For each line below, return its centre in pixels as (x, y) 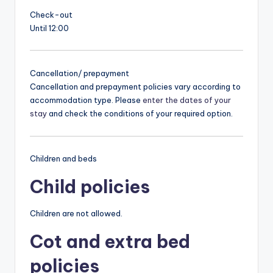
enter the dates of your (187, 100)
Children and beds (63, 159)
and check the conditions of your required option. (140, 114)
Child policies (90, 187)
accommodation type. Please (86, 100)
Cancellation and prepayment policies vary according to (135, 87)
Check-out (51, 14)
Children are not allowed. (76, 214)
